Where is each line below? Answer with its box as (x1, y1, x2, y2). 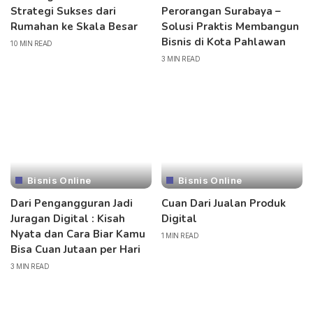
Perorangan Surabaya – (161, 4, 281, 19)
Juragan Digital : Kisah (10, 211, 125, 226)
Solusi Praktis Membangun (161, 20, 299, 34)
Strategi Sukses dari (10, 4, 116, 19)
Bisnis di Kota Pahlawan (161, 35, 286, 50)
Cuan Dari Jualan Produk (161, 196, 286, 210)
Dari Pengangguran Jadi (10, 196, 133, 210)
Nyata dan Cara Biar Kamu (10, 226, 145, 241)
